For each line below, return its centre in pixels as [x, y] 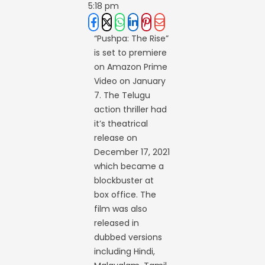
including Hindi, [125, 251]
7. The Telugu [122, 95]
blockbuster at [124, 180]
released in [117, 223]
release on [116, 138]
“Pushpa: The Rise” [132, 38]
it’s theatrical [121, 124]
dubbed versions [128, 237]
